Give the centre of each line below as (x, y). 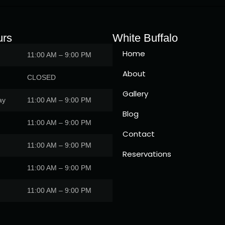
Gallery (135, 93)
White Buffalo (145, 38)
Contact (139, 134)
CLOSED (41, 77)
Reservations (147, 154)
